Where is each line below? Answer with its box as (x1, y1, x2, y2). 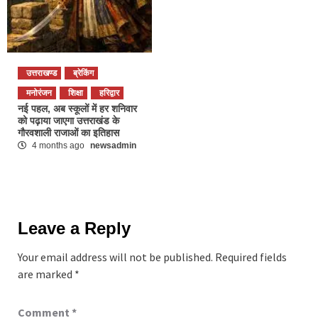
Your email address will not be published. (18, 249, 213, 264)
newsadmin (90, 140, 136, 150)
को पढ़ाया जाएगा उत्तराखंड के (18, 114, 119, 126)
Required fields (215, 249, 287, 264)
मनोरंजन (26, 87, 52, 98)
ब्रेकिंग (73, 67, 94, 78)
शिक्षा (68, 87, 83, 98)
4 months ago (30, 140, 87, 150)
